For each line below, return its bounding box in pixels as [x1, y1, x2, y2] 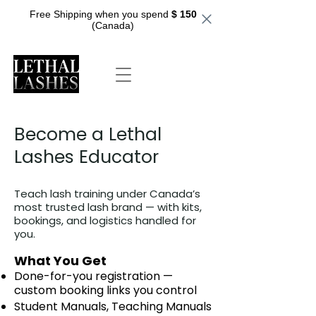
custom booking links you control [14, 282, 197, 299]
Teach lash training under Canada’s [14, 186, 200, 202]
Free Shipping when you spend [29, 8, 171, 20]
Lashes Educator [14, 145, 159, 170]
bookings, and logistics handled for [14, 213, 196, 229]
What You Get [14, 252, 107, 270]
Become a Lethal [14, 122, 162, 147]
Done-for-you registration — [14, 268, 173, 285]
